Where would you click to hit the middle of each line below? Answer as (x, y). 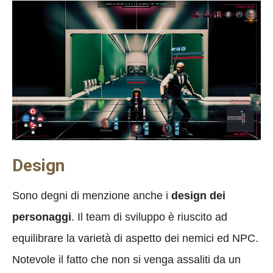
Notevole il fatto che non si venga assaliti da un (126, 259)
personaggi (42, 217)
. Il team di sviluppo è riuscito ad (149, 217)
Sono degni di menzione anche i (92, 195)
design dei (198, 195)
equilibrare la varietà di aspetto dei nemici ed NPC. (135, 238)
